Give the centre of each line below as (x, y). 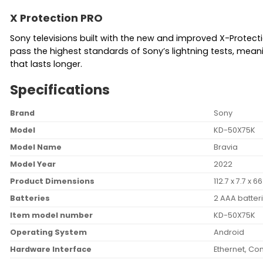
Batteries (30, 198)
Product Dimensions (52, 181)
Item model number (51, 215)
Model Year (33, 164)
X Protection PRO (56, 18)
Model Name (36, 147)
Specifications (60, 90)
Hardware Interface (51, 249)
